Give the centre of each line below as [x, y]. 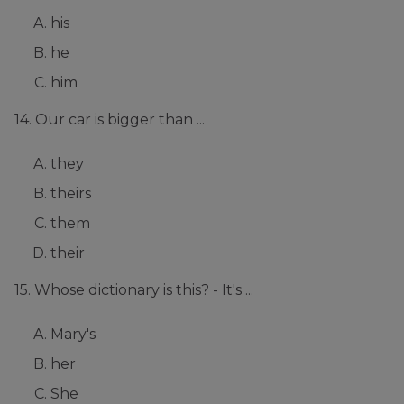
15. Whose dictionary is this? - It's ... [134, 290]
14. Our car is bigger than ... [110, 120]
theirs [71, 194]
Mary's [73, 335]
